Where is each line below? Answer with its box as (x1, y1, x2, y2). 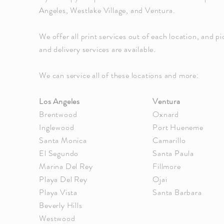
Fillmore (152, 160, 181, 172)
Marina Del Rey (39, 160, 95, 172)
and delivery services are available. (39, 43, 158, 55)
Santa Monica (39, 134, 87, 146)
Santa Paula (152, 147, 194, 159)
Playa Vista (39, 186, 77, 198)
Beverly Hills (39, 199, 82, 211)
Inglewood (39, 121, 74, 133)
